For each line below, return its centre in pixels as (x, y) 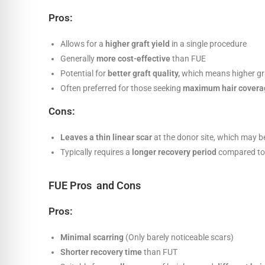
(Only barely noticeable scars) (179, 237)
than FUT (161, 252)
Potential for (84, 73)
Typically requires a (96, 152)
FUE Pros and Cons (95, 185)
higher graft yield (138, 43)
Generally (78, 58)
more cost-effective (133, 58)
